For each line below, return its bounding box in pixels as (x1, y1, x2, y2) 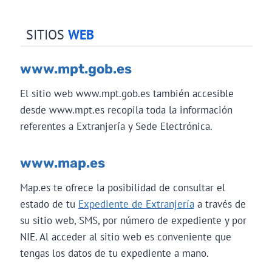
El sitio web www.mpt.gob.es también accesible (19, 86, 234, 100)
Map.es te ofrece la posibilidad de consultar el (19, 180, 225, 194)
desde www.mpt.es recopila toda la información (19, 103, 233, 117)
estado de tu (19, 197, 78, 211)
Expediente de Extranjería (78, 197, 194, 211)
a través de (194, 197, 246, 211)
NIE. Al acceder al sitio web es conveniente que (19, 229, 231, 243)
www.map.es (19, 154, 105, 171)
